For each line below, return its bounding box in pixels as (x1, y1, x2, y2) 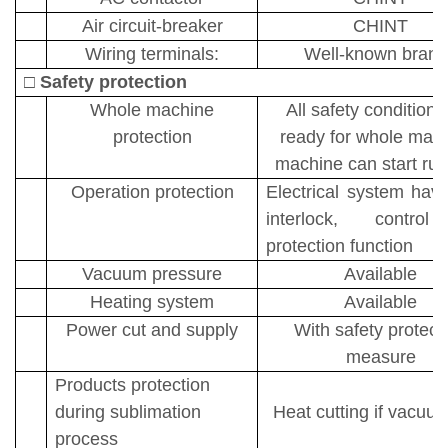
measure (345, 346, 416, 367)
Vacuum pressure (82, 263, 222, 284)
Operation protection (70, 181, 234, 202)
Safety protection (40, 71, 187, 92)
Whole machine (90, 99, 214, 120)
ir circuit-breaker (93, 15, 223, 36)
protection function (266, 235, 413, 256)
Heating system (90, 291, 214, 312)
